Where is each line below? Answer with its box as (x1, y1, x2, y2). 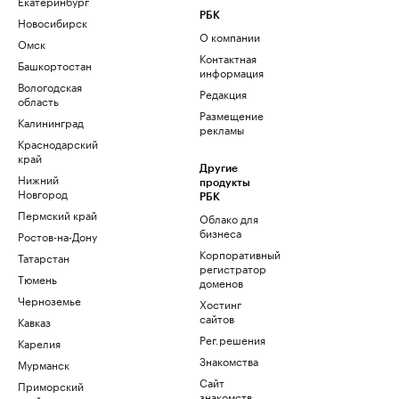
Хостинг (199, 295, 241, 312)
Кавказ (18, 313, 51, 330)
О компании (199, 28, 260, 45)
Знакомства (199, 352, 258, 369)
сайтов (199, 309, 234, 326)
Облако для (199, 209, 258, 226)
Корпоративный (199, 245, 281, 262)
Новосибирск (18, 13, 87, 30)
